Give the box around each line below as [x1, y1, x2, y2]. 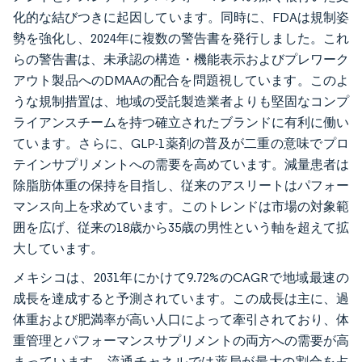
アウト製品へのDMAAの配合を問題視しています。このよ [13, 72, 349, 88]
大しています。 [13, 240, 103, 256]
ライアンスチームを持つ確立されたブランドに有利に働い [13, 114, 349, 130]
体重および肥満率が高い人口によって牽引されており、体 [13, 311, 349, 327]
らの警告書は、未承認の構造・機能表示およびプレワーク [13, 51, 349, 67]
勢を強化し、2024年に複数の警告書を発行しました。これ [13, 30, 349, 46]
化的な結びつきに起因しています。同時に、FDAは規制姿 [13, 9, 349, 25]
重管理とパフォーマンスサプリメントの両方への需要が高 [13, 332, 349, 348]
